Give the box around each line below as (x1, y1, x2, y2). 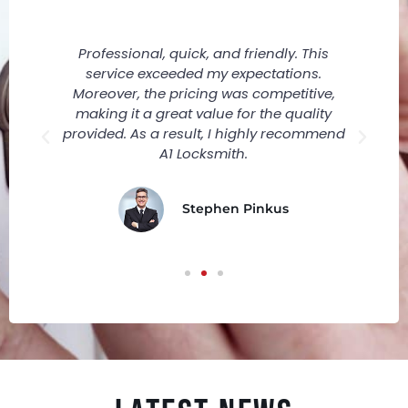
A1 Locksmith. (159, 143, 249, 163)
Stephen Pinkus (182, 200, 290, 218)
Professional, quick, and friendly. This (78, 43, 330, 63)
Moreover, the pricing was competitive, (72, 83, 335, 103)
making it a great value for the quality (76, 103, 332, 123)
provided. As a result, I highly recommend (62, 123, 345, 143)
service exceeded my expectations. (86, 63, 322, 83)
